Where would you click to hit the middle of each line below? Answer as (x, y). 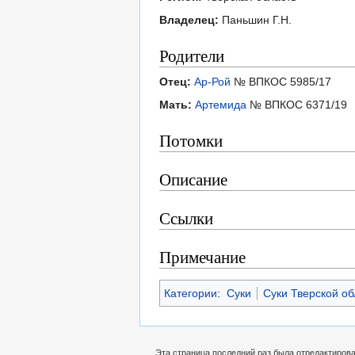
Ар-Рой (212, 82)
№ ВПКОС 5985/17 (281, 82)
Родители (192, 56)
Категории (191, 294)
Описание (193, 179)
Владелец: (189, 20)
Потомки (191, 141)
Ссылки (186, 218)
